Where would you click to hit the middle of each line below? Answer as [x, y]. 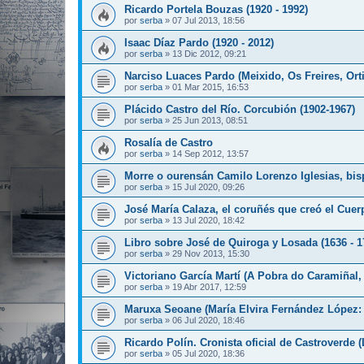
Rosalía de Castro [169, 143]
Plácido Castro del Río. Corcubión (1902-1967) [240, 109]
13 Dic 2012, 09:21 [209, 54]
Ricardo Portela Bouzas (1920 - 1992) [216, 9]
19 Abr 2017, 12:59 [209, 287]
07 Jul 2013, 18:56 [208, 20]
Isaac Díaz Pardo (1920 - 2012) [199, 43]
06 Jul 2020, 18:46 [208, 320]
